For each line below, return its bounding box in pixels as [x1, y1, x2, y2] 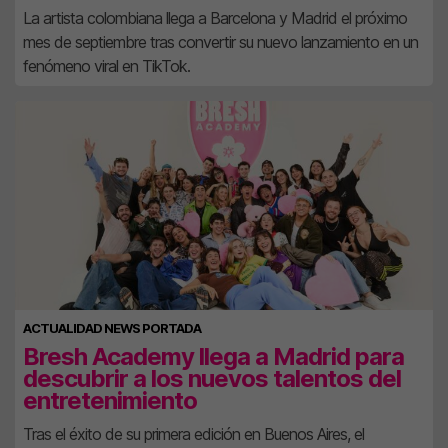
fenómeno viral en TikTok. [23, 56, 190, 76]
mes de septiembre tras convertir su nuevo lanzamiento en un [23, 32, 418, 52]
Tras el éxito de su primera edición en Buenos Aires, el [23, 424, 364, 444]
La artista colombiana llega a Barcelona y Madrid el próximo [23, 8, 407, 28]
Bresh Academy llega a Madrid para [23, 342, 404, 371]
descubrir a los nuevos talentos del [23, 364, 401, 393]
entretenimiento [23, 386, 197, 415]
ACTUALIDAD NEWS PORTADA [23, 320, 201, 336]
